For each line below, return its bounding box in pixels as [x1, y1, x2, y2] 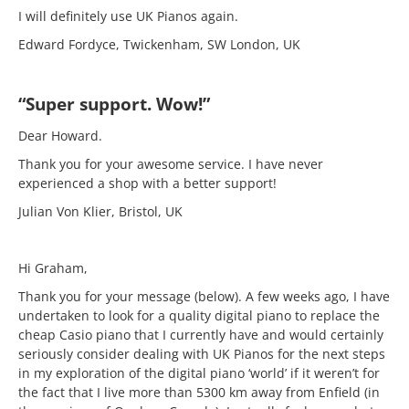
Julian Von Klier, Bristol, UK [18, 203, 183, 220]
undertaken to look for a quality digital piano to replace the [18, 307, 380, 324]
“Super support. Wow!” [18, 92, 210, 115]
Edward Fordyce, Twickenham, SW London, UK [18, 36, 300, 53]
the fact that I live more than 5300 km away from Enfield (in [18, 383, 380, 401]
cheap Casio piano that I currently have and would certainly [18, 326, 383, 343]
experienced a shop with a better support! [18, 174, 277, 192]
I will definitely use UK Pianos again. [18, 7, 238, 25]
